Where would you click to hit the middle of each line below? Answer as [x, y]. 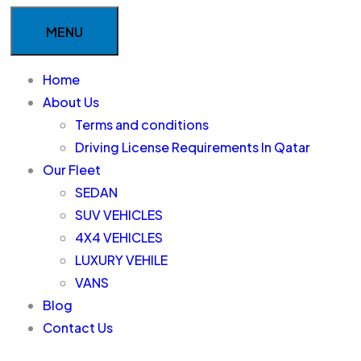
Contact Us [77, 328]
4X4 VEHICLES [118, 237]
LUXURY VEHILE [121, 260]
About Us [71, 102]
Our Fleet [71, 170]
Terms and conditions [141, 124]
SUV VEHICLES [118, 215]
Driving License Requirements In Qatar [192, 147]
